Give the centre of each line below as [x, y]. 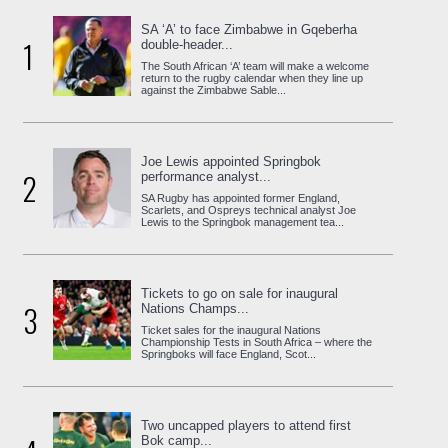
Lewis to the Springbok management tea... [243, 221]
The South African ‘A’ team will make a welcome [255, 65]
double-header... [187, 44]
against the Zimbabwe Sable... [214, 89]
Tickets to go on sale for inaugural [240, 293]
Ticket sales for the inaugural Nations [231, 329]
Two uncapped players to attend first [246, 425]
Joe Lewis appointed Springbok [231, 161]
